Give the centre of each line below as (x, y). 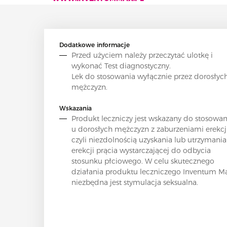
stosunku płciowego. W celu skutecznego (143, 161)
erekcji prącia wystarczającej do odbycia (141, 150)
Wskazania (75, 108)
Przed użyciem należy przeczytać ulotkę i (142, 55)
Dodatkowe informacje (94, 45)
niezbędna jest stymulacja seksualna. (135, 182)
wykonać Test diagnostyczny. (121, 66)
